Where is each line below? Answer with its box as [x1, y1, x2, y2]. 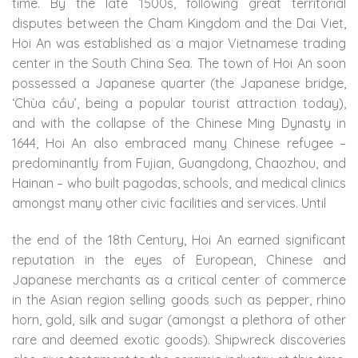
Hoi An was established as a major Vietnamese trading [12, 34, 346, 51]
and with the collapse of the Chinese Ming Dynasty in [12, 114, 346, 131]
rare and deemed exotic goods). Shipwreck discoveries [12, 331, 346, 348]
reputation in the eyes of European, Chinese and [12, 251, 346, 268]
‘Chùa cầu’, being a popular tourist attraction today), [12, 94, 346, 111]
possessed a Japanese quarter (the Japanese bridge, [12, 74, 346, 91]
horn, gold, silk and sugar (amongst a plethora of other [12, 311, 346, 328]
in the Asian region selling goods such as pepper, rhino [12, 291, 346, 308]
